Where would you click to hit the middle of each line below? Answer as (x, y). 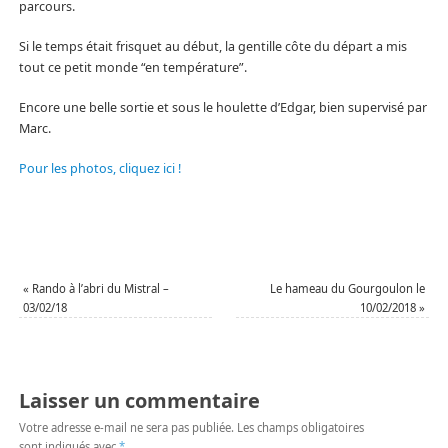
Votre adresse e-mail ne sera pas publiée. (126, 428)
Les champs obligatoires (300, 428)
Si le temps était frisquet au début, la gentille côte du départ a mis (212, 46)
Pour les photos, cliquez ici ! (99, 168)
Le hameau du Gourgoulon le (348, 289)
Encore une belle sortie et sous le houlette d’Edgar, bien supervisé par (222, 107)
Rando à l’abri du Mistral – (98, 289)
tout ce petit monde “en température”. (132, 67)
